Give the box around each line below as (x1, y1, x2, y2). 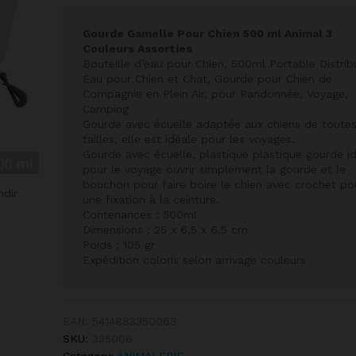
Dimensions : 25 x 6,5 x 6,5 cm (82, 222, 248, 236)
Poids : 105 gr (82, 238, 155, 251)
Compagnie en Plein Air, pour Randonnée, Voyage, (82, 87, 348, 100)
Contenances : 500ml (82, 207, 197, 221)
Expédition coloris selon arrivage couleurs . (82, 253, 313, 266)
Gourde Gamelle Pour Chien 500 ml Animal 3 (82, 26, 332, 40)
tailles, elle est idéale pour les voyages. (82, 132, 295, 145)
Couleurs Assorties (82, 41, 192, 55)
